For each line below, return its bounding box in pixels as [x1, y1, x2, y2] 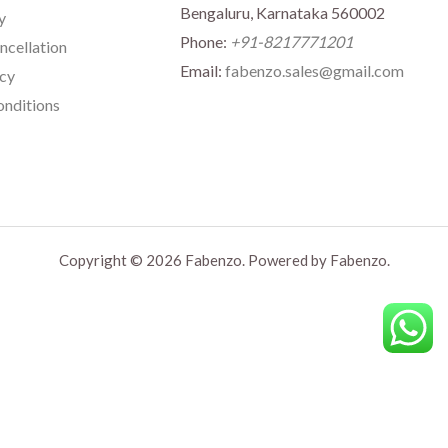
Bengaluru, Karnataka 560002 [179, 2, 385, 22]
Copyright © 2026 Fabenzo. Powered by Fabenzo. [58, 250, 390, 269]
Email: [179, 60, 225, 80]
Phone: [179, 31, 230, 51]
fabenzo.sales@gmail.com [224, 60, 404, 80]
